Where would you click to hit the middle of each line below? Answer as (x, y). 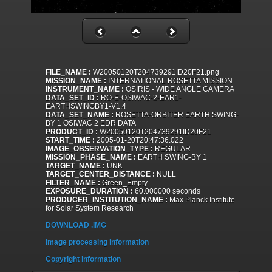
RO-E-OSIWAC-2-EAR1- (140, 98)
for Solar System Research (90, 209)
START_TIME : (70, 141)
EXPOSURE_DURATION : (89, 192)
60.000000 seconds (167, 192)
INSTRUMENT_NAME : (85, 90)
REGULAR (172, 149)
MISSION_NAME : (76, 81)
